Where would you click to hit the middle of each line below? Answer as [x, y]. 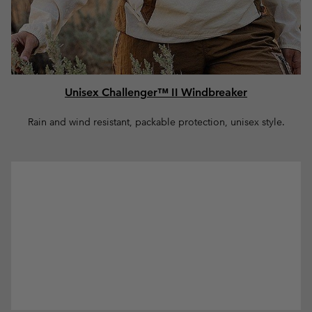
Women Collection [58, 167]
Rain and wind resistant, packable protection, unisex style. [156, 122]
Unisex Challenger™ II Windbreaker [156, 92]
